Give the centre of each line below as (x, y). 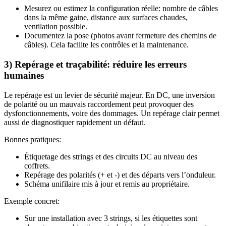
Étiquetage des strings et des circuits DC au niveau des (111, 156)
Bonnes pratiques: (33, 139)
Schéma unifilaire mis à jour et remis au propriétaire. (107, 184)
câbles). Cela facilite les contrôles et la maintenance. (106, 45)
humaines (24, 75)
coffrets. (37, 165)
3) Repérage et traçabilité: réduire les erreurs (95, 64)
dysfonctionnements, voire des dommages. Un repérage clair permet (112, 113)
